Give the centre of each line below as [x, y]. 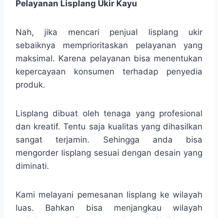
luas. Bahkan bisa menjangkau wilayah [109, 208]
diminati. [32, 166]
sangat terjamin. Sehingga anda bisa [109, 139]
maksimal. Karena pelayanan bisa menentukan [109, 58]
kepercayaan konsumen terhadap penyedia [109, 71]
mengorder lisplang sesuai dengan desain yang [109, 153]
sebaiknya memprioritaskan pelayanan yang [109, 45]
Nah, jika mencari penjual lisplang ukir [109, 32]
